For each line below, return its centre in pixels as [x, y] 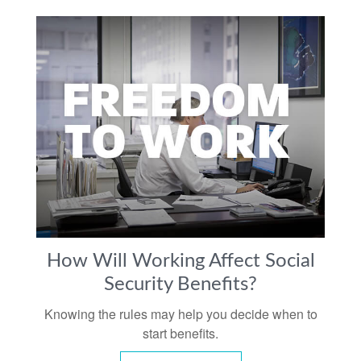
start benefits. [180, 333]
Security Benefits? [180, 284]
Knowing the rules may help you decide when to [180, 313]
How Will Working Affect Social [180, 261]
